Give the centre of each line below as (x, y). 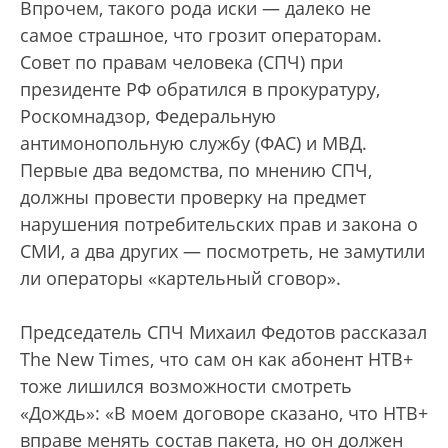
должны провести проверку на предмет (193, 197)
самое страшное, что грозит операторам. (201, 35)
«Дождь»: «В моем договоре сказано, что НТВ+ (224, 413)
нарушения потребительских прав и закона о (219, 224)
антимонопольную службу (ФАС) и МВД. (193, 143)
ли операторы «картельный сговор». (180, 278)
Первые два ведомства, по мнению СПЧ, (196, 170)
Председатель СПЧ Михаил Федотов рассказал (223, 332)
